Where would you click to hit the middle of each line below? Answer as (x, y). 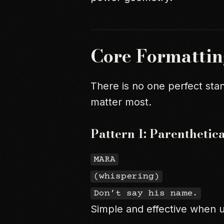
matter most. (121, 102)
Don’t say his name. (146, 194)
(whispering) (127, 177)
